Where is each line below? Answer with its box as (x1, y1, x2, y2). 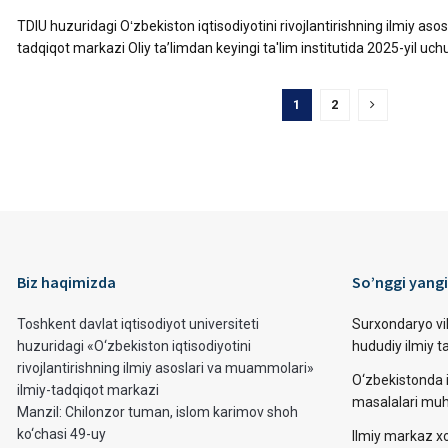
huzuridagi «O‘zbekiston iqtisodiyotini (17, 338, 251, 354)
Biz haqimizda (17, 272, 116, 292)
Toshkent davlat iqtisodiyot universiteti (17, 316, 259, 332)
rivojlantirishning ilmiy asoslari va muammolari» (17, 360, 314, 376)
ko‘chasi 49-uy (17, 426, 106, 442)
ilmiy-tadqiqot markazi (17, 382, 159, 398)
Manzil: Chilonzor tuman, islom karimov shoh (17, 404, 298, 420)
